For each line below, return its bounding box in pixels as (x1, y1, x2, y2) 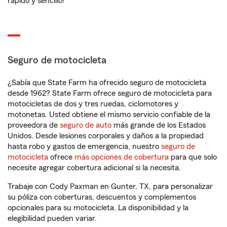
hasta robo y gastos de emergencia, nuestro (8, 142, 161, 150)
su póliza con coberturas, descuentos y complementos (8, 193, 196, 201)
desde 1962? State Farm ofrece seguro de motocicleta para (8, 89, 212, 97)
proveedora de (8, 121, 60, 129)
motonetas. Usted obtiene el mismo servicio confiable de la (8, 110, 210, 119)
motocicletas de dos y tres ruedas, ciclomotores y (8, 100, 178, 108)
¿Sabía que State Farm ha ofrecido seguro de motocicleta (8, 79, 206, 87)
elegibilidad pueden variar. (8, 214, 97, 222)
